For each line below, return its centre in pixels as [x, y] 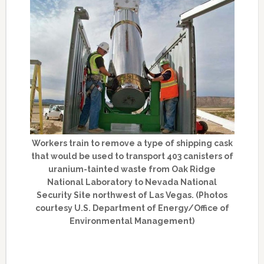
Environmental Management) [132, 221]
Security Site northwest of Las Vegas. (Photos [132, 195]
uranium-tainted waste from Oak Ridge [132, 169]
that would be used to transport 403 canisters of [132, 156]
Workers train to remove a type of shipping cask [132, 143]
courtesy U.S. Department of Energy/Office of [132, 208]
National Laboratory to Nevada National [132, 182]
